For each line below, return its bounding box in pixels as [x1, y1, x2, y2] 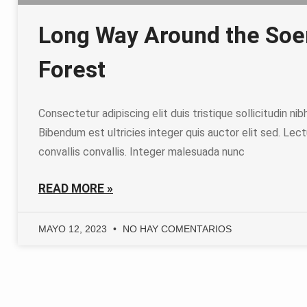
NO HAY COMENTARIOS [120, 223, 232, 234]
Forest [38, 56, 106, 83]
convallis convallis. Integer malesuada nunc [38, 145, 245, 158]
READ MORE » [38, 181, 113, 195]
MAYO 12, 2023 [38, 223, 110, 234]
